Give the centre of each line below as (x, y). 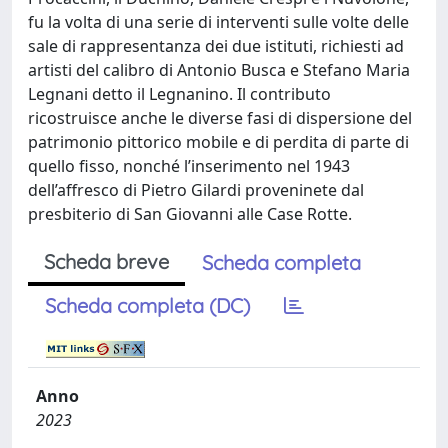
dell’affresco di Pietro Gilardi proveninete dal (196, 189)
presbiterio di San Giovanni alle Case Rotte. (190, 213)
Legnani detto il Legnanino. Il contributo (179, 93)
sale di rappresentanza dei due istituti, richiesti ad (216, 45)
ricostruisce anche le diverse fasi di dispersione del (220, 117)
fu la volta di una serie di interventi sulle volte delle (218, 21)
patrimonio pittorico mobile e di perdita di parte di (218, 141)
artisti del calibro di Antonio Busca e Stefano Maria (219, 69)
